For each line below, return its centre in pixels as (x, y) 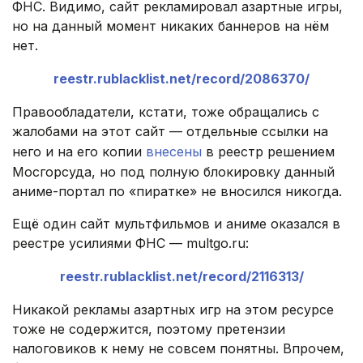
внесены (174, 152)
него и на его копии (79, 152)
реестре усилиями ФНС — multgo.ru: (130, 243)
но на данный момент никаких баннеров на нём (171, 26)
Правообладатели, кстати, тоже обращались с (166, 112)
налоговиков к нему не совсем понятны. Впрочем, (178, 349)
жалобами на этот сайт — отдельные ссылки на (170, 132)
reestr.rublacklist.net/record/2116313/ (181, 277)
